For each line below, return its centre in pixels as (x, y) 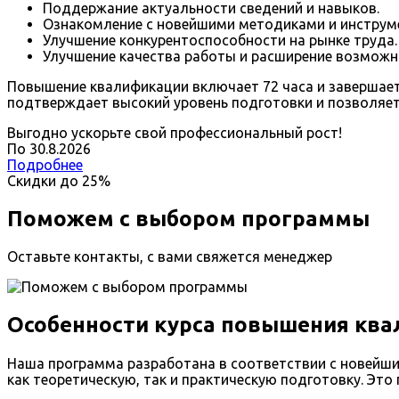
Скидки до (43, 180)
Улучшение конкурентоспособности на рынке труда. (220, 40)
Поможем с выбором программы (188, 218)
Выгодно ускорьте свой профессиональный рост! (175, 132)
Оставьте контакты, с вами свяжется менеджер (170, 257)
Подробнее (45, 164)
